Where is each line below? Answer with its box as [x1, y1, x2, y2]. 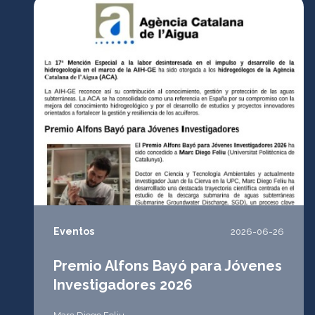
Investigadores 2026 [53, 276, 193, 293]
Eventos [53, 226, 94, 237]
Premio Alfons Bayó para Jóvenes [53, 257, 282, 274]
